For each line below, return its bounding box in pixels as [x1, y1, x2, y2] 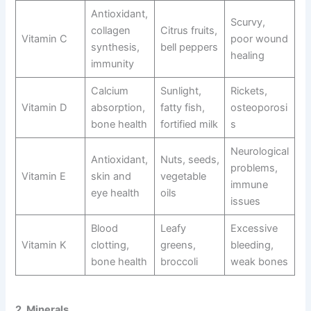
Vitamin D [21, 101, 67, 115]
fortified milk [160, 118, 218, 131]
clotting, [90, 239, 129, 252]
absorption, [90, 101, 145, 115]
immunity [90, 58, 134, 71]
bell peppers [160, 41, 218, 54]
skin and [90, 170, 131, 183]
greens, [160, 239, 196, 252]
